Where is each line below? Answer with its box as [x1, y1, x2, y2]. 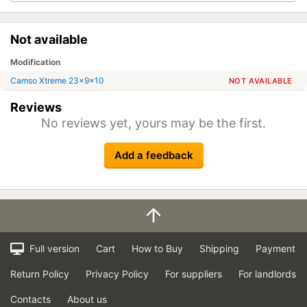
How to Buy [131, 243, 183, 254]
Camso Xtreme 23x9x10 [10, 75, 104, 86]
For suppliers [165, 268, 222, 280]
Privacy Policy [86, 268, 149, 280]
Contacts [10, 293, 51, 305]
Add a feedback [114, 149, 193, 162]
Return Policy [10, 268, 69, 280]
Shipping [199, 243, 239, 254]
